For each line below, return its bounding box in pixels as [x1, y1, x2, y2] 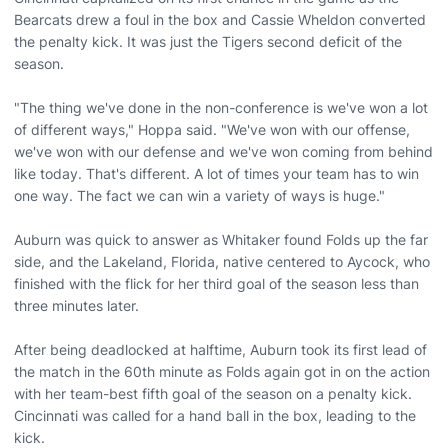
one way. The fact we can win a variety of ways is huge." [14, 187, 385, 204]
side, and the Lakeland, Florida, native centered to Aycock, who [14, 253, 430, 270]
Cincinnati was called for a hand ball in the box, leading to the [14, 407, 416, 424]
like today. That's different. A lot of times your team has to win [14, 165, 419, 182]
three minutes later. [14, 297, 139, 314]
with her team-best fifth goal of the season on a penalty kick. [14, 385, 412, 402]
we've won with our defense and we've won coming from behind [14, 143, 433, 160]
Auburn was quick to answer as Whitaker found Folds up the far [14, 231, 428, 248]
